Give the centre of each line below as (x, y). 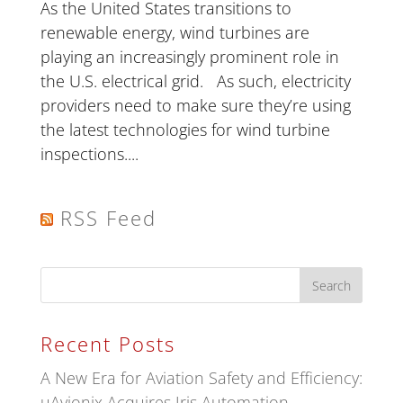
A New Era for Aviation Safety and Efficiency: (201, 377)
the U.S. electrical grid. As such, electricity (195, 81)
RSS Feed (108, 217)
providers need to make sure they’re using (195, 105)
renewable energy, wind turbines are (175, 32)
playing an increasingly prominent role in (189, 56)
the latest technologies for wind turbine (185, 129)
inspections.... (89, 153)
